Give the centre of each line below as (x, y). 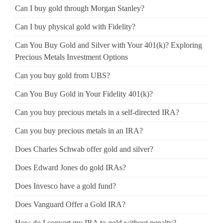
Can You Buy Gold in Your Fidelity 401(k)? (84, 94)
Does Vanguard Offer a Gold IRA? (70, 204)
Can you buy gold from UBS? (62, 75)
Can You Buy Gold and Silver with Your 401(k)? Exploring (109, 45)
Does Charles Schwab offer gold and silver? (84, 149)
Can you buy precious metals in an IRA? (79, 130)
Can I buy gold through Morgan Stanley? (80, 8)
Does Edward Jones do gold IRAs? (70, 167)
